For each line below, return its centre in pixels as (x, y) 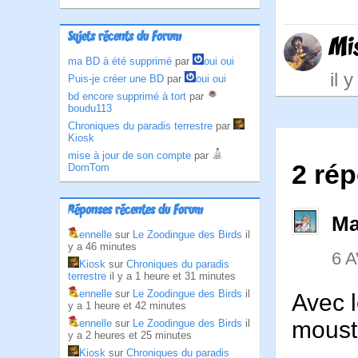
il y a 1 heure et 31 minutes (173, 276)
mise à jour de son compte (129, 155)
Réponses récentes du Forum (135, 211)
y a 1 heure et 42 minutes (127, 306)
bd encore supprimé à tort (127, 96)
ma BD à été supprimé (120, 61)
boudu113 (90, 108)
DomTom (89, 167)
